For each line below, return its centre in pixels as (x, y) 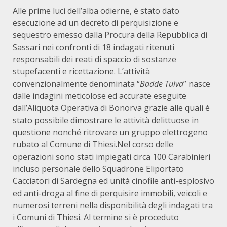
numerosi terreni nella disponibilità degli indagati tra (113, 205)
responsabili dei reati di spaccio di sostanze (94, 59)
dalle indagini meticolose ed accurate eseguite (100, 96)
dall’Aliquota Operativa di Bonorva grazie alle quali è (111, 108)
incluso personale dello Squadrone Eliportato (98, 169)
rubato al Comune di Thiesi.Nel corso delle (93, 144)
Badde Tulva (162, 84)
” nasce (197, 84)
